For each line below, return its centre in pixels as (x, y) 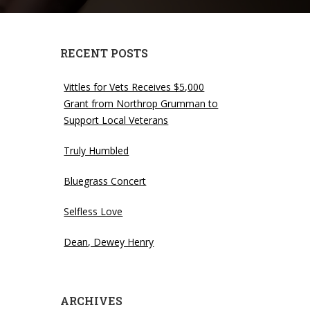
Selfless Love (93, 211)
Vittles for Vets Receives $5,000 (134, 87)
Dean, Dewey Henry (109, 242)
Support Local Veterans (116, 120)
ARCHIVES (92, 301)
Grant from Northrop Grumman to (141, 103)
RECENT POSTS (104, 53)
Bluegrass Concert (105, 181)
